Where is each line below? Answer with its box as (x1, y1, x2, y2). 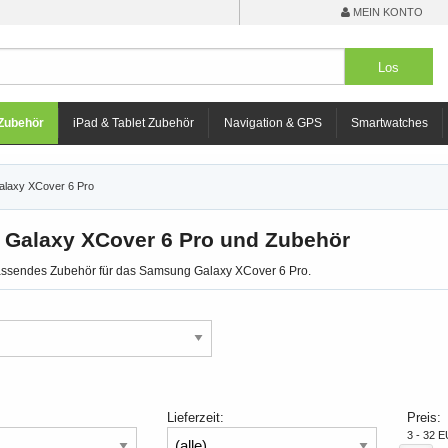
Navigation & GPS (223, 115, 322, 130)
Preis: (407, 409, 441, 425)
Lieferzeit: (166, 409, 224, 425)
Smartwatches (351, 115, 429, 130)
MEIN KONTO (350, 5, 424, 18)
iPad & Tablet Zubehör (73, 115, 195, 130)
